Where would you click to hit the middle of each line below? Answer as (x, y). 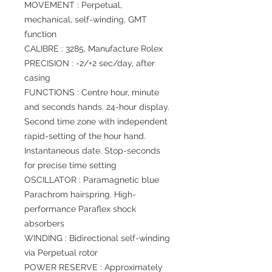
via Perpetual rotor (61, 253)
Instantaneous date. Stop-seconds (92, 151)
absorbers (44, 223)
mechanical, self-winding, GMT (86, 19)
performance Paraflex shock (80, 209)
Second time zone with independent (96, 121)
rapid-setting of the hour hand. (85, 136)
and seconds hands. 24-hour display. (97, 107)
